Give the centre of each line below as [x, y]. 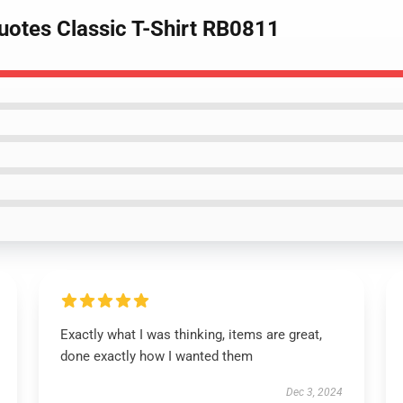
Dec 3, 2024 [315, 392]
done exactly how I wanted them [156, 356]
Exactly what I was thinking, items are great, [191, 335]
